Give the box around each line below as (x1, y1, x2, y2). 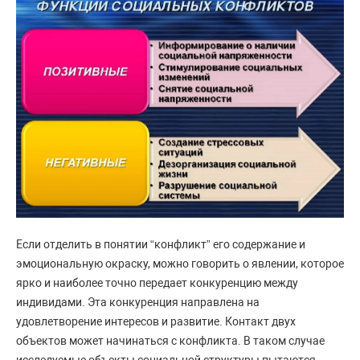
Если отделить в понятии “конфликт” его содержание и (16, 237, 305, 251)
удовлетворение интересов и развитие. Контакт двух (16, 314, 296, 328)
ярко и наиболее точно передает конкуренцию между (16, 276, 298, 289)
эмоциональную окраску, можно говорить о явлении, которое (16, 256, 344, 270)
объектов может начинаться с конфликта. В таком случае (16, 333, 325, 347)
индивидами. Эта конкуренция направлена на (16, 295, 260, 309)
